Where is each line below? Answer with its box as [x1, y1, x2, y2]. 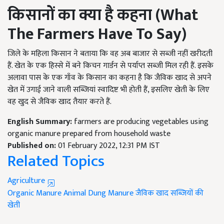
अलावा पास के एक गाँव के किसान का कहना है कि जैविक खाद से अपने [7, 71, 211, 84]
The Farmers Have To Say [7, 21, 181, 47]
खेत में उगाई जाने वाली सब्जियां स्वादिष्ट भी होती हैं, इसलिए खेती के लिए [7, 83, 209, 96]
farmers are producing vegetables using [74, 115, 208, 128]
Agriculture [7, 174, 47, 187]
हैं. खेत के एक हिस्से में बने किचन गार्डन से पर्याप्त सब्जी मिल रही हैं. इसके [7, 59, 213, 72]
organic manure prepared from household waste [7, 127, 170, 140]
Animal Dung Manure [63, 186, 133, 200]
